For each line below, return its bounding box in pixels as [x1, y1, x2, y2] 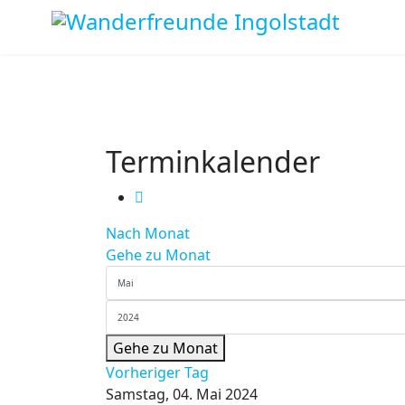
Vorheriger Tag [106, 363, 209, 382]
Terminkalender [106, 142, 320, 181]
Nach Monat [106, 223, 190, 243]
